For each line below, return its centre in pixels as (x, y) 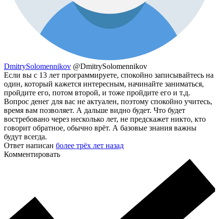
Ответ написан (30, 146)
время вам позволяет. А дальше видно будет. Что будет (95, 110)
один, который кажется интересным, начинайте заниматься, (104, 84)
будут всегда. (25, 137)
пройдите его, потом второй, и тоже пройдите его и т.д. (97, 93)
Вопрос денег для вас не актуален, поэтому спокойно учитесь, (108, 102)
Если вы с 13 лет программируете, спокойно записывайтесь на (109, 75)
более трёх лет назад (90, 146)
